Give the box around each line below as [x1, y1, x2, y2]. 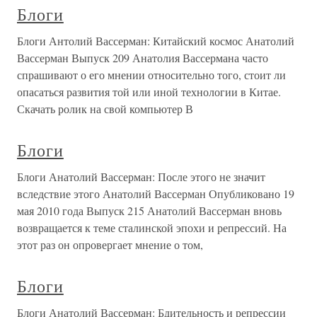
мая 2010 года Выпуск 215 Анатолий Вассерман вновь [17, 203, 282, 218]
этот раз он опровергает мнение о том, [17, 237, 203, 252]
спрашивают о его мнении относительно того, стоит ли [17, 67, 286, 82]
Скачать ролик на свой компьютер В [17, 101, 193, 116]
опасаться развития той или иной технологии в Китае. [17, 84, 281, 99]
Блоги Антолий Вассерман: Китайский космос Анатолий [17, 33, 294, 48]
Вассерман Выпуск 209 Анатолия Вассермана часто [17, 50, 268, 65]
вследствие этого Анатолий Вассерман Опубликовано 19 [17, 186, 294, 201]
